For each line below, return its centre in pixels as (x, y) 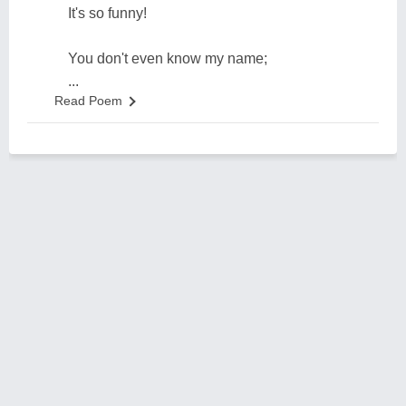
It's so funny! (107, 13)
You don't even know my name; (168, 58)
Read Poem (88, 101)
